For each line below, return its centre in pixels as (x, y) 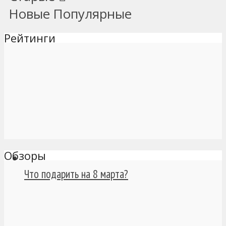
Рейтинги (30, 38)
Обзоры (25, 155)
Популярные (93, 14)
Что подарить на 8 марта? (76, 174)
